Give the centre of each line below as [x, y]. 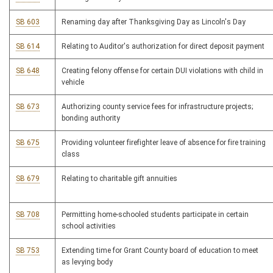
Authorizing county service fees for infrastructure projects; [157, 107]
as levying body [87, 262]
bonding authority [91, 119]
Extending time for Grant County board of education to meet [160, 251]
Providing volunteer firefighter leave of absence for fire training [164, 143]
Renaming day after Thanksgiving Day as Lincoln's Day [154, 22]
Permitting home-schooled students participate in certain [155, 215]
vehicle [73, 83]
